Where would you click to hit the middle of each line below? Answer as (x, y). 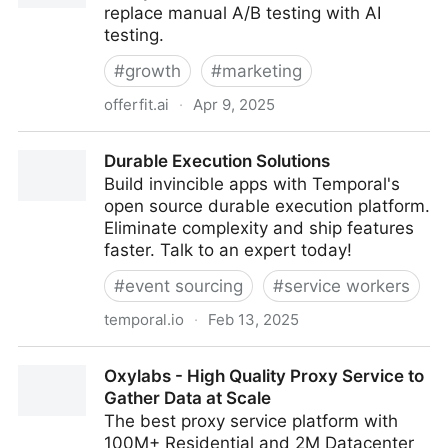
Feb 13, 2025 (253, 319)
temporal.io (144, 319)
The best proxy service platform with (251, 421)
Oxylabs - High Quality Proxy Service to (264, 376)
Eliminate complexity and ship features (259, 228)
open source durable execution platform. (267, 206)
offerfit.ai (136, 104)
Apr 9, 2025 (234, 104)
